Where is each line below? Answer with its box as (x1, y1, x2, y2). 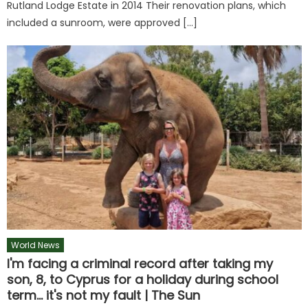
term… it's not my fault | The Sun (7, 286, 201, 304)
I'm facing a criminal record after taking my (7, 254, 274, 272)
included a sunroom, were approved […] (7, 16, 198, 30)
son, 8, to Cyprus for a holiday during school (7, 270, 279, 288)
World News (11, 239, 60, 251)
